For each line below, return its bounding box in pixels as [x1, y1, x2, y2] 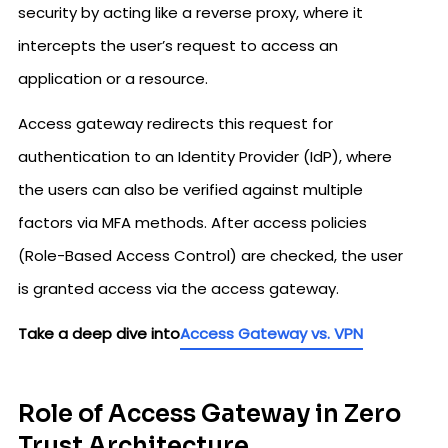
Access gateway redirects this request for [18, 112, 333, 134]
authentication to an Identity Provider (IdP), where [18, 145, 392, 167]
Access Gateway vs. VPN [180, 322, 363, 344]
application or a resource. [18, 67, 208, 89]
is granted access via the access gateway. [18, 277, 339, 299]
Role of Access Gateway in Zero [18, 398, 401, 429]
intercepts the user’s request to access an [18, 34, 338, 56]
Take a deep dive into [18, 322, 180, 344]
